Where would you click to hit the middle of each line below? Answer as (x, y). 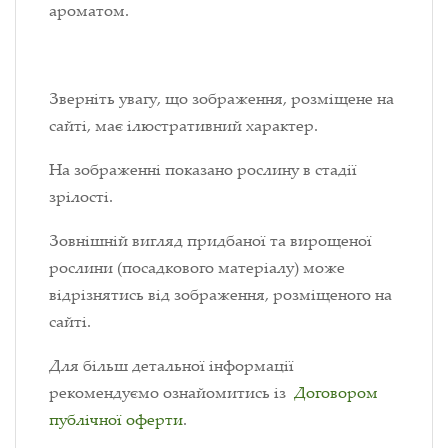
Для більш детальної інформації (171, 365)
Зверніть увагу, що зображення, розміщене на (221, 98)
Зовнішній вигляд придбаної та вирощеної (210, 240)
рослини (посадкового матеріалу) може (197, 267)
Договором (336, 392)
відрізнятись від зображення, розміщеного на (220, 294)
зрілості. (81, 196)
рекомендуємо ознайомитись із (171, 392)
